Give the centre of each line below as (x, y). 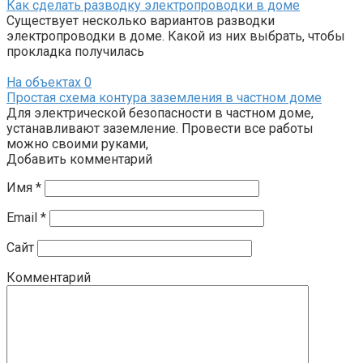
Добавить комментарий (79, 160)
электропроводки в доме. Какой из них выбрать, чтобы (176, 36)
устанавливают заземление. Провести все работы (160, 129)
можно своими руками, (77, 144)
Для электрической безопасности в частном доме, (160, 113)
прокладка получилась (75, 52)
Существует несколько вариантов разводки (141, 21)
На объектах (44, 83)
